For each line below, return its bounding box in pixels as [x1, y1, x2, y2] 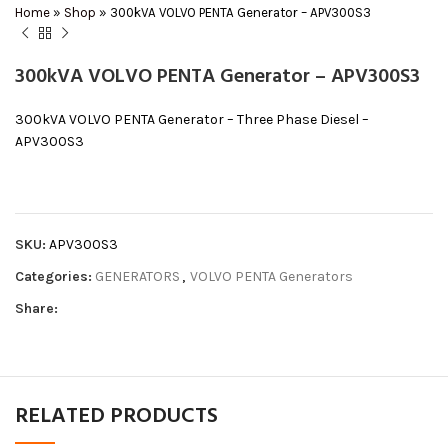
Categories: [15, 267, 92, 285]
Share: [15, 299, 58, 317]
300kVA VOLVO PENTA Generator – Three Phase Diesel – [15, 110, 369, 128]
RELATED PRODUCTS [15, 398, 218, 434]
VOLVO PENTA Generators [190, 267, 353, 285]
